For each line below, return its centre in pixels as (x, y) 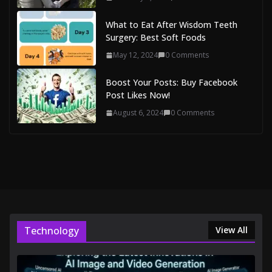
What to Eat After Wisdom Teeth (172, 25)
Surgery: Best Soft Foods (156, 38)
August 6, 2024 (138, 113)
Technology (52, 231)
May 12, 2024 (135, 55)
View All (232, 230)
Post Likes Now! (138, 95)
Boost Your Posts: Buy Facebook (172, 83)
